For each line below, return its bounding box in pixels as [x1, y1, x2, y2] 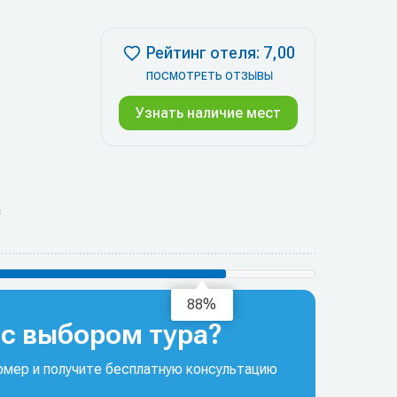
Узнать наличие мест [136, 105, 282, 121]
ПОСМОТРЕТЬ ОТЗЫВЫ [145, 70, 273, 82]
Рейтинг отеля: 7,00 [145, 43, 295, 62]
